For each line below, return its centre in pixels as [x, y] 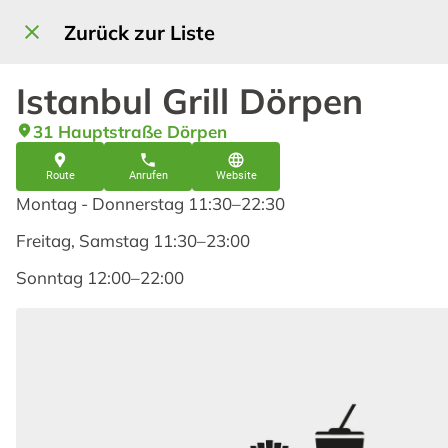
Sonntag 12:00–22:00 [100, 277]
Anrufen [148, 175]
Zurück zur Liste [139, 32]
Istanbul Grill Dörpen [189, 101]
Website [236, 175]
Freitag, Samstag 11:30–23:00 [135, 240]
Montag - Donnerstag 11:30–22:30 [152, 203]
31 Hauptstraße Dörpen [130, 131]
